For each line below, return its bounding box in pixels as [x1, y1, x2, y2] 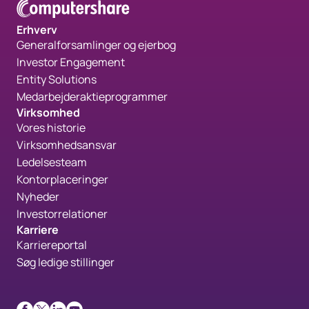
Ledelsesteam [17, 154, 87, 170]
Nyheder [17, 189, 59, 205]
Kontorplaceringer [17, 172, 108, 188]
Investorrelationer [17, 206, 108, 222]
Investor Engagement [17, 54, 125, 70]
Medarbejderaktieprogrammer [17, 89, 168, 105]
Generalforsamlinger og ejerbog [17, 37, 176, 53]
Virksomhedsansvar [17, 137, 117, 153]
